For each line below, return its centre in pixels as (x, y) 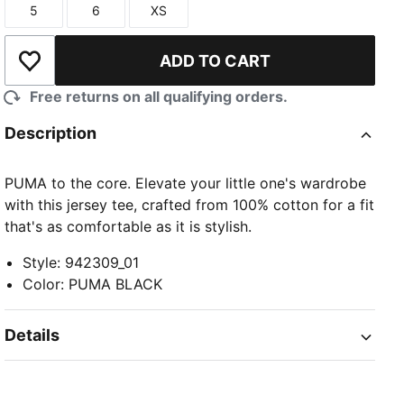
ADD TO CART (216, 60)
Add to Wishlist (80, 70)
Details (32, 335)
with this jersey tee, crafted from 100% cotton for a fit (190, 205)
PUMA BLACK (116, 285)
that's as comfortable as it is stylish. (129, 227)
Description (51, 133)
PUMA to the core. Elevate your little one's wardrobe (186, 184)
